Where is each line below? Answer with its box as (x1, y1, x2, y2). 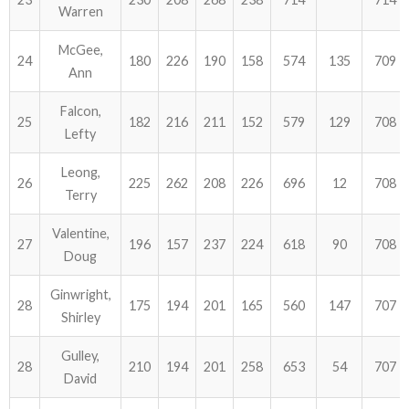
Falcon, (59, 103, 101, 119)
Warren (58, 4, 103, 19)
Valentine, (51, 225, 110, 241)
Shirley (60, 309, 100, 325)
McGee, (58, 42, 103, 58)
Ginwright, (49, 287, 111, 302)
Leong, (60, 164, 100, 180)
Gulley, (61, 348, 100, 363)
